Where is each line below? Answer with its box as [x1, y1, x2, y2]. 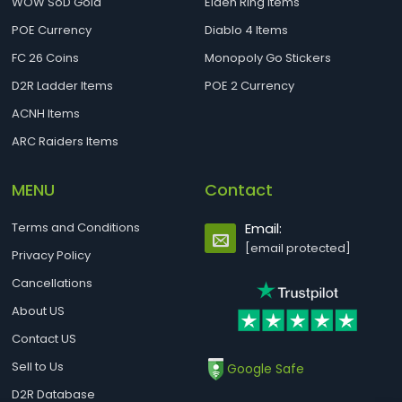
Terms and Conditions [12, 219, 141, 236]
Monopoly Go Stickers [205, 49, 332, 66]
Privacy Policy [12, 247, 92, 264]
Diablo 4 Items [205, 22, 289, 39]
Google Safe [227, 359, 305, 378]
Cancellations [12, 275, 93, 292]
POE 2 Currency [205, 77, 295, 94]
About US [12, 302, 66, 319]
